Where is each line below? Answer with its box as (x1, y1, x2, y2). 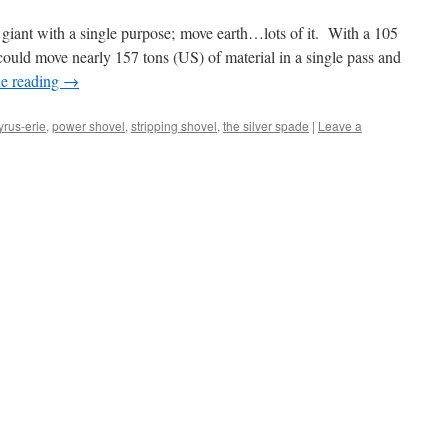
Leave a (318, 117, 362, 134)
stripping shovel (131, 117, 217, 134)
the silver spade (223, 117, 309, 134)
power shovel (52, 117, 125, 134)
